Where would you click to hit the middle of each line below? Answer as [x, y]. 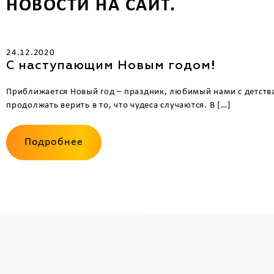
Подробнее [54, 142]
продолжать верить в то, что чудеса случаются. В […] [119, 105]
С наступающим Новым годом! [111, 65]
